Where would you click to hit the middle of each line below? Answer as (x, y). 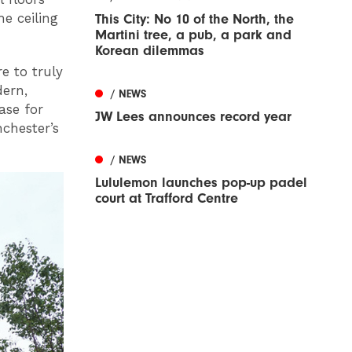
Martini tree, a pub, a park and (193, 35)
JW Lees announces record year (193, 117)
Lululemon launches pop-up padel (201, 183)
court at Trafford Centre (167, 199)
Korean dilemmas (150, 51)
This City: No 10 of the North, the (194, 20)
